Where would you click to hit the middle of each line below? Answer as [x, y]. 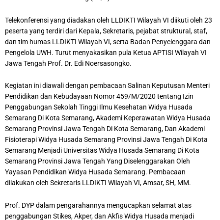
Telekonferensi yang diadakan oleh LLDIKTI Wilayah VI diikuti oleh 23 [109, 20]
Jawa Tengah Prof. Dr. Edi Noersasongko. [68, 63]
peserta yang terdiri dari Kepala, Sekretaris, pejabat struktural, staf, [106, 31]
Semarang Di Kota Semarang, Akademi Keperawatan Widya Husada [108, 118]
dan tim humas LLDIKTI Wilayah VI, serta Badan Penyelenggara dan [108, 41]
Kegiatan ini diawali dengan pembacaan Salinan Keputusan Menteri [107, 86]
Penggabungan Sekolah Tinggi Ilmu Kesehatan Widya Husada [99, 107]
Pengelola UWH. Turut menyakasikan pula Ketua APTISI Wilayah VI [106, 52]
